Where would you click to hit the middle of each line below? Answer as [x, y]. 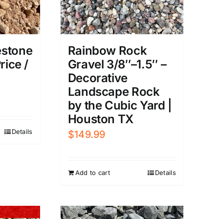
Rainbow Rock [107, 51]
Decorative [98, 78]
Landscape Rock [114, 92]
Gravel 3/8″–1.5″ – [117, 65]
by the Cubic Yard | [120, 106]
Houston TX [101, 119]
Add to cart [92, 173]
